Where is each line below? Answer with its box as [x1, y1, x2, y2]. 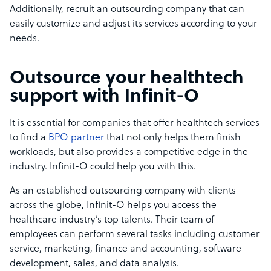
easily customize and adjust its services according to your [10, 19, 257, 30]
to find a [10, 132, 48, 144]
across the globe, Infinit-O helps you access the [10, 200, 217, 212]
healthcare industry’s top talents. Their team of [10, 215, 214, 226]
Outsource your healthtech [10, 69, 244, 90]
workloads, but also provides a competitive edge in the [10, 147, 248, 158]
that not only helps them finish [104, 132, 241, 144]
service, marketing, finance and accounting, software [10, 244, 241, 255]
